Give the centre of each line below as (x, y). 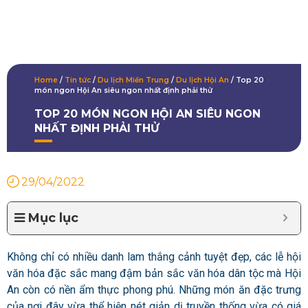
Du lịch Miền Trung (133, 80)
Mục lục (53, 218)
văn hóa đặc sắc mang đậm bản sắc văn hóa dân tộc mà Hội (154, 274)
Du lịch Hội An (202, 80)
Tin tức (78, 80)
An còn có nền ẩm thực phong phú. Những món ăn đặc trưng (154, 290)
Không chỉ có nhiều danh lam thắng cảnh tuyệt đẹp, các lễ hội (154, 257)
